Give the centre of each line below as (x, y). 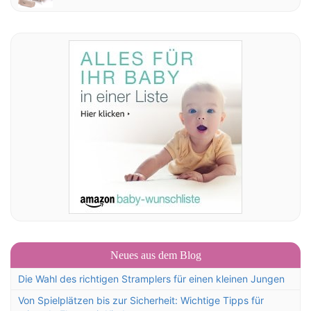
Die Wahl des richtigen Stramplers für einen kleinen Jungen (151, 279)
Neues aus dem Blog (155, 255)
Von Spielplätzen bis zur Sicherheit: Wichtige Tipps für (141, 301)
